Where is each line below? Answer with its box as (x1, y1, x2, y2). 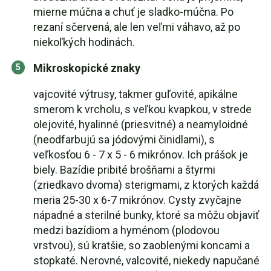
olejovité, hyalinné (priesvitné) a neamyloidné (33, 118, 248, 131)
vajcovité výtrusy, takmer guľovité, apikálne (33, 88, 238, 100)
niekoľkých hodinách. (33, 36, 135, 48)
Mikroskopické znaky (33, 62, 140, 74)
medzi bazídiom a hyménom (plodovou (33, 224, 220, 237)
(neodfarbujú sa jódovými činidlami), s (33, 133, 215, 146)
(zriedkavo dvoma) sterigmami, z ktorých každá (33, 178, 259, 191)
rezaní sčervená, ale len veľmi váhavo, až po (33, 21, 240, 33)
